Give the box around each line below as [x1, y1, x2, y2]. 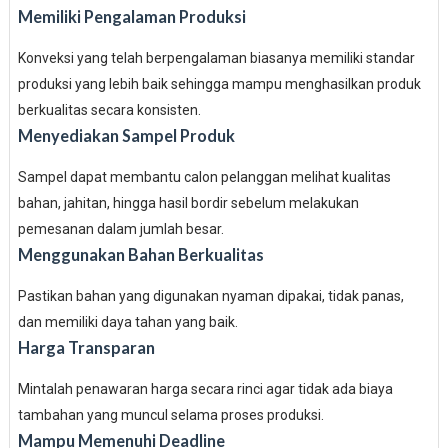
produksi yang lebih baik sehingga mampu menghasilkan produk [17, 76, 421, 92]
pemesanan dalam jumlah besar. [17, 221, 224, 237]
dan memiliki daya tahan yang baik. [17, 314, 238, 330]
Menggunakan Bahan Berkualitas [17, 245, 264, 264]
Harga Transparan [17, 338, 155, 357]
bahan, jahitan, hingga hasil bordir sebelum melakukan [17, 195, 359, 211]
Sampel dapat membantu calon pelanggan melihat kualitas [17, 169, 391, 185]
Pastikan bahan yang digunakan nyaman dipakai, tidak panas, [17, 288, 404, 304]
